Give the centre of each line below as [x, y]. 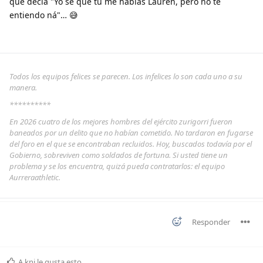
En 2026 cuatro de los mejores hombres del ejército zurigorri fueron [121, 121]
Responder [211, 222]
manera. [23, 87]
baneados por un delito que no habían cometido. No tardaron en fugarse [131, 132]
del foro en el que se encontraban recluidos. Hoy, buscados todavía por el [131, 144]
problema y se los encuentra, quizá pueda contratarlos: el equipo [117, 166]
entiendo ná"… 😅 [44, 15]
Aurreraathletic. [35, 177]
